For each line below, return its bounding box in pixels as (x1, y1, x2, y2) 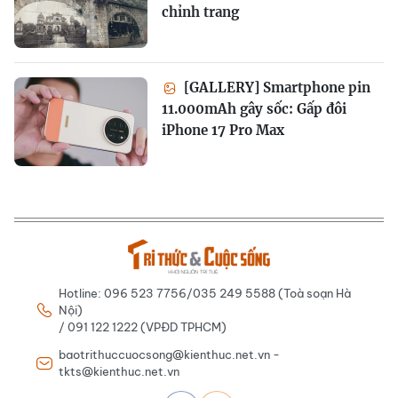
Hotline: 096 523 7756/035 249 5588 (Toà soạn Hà (59, 285, 351, 300)
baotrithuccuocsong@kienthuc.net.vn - (59, 346, 280, 362)
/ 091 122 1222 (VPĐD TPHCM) (59, 319, 227, 334)
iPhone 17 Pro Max (162, 121, 284, 139)
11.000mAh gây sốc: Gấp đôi (162, 99, 346, 117)
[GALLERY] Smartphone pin (180, 78, 370, 96)
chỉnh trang (162, 3, 239, 20)
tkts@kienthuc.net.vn (59, 363, 179, 378)
